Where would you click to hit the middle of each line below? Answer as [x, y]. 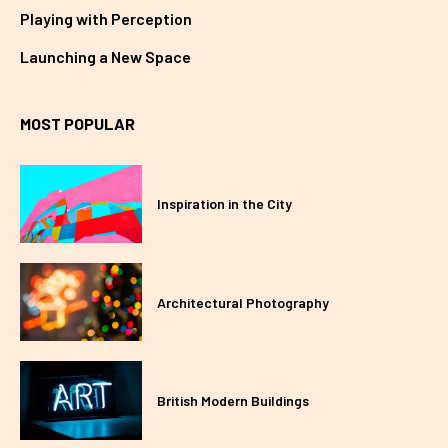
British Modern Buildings [233, 401]
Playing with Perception [106, 18]
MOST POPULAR [77, 123]
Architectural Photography [243, 302]
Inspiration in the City [225, 204]
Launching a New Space [105, 56]
